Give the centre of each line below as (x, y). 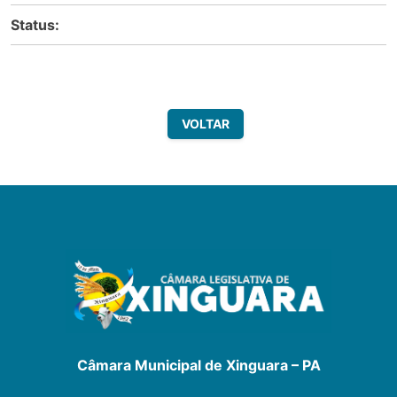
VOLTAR (205, 123)
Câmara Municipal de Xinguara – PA (198, 365)
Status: (35, 24)
